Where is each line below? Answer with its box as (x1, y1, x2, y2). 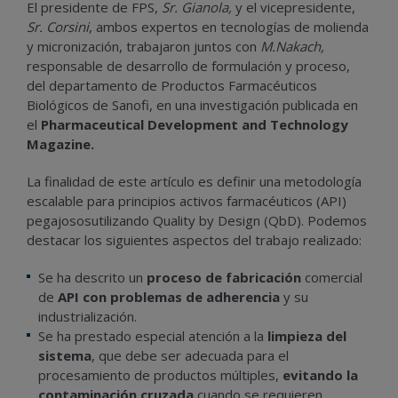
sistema (38, 346, 92, 365)
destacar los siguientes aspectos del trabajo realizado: (27, 231, 362, 250)
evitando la (283, 366, 358, 385)
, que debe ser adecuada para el (92, 346, 289, 365)
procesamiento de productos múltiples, (38, 366, 283, 385)
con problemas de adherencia (83, 288, 283, 306)
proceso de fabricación (147, 268, 301, 287)
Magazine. (27, 135, 94, 154)
